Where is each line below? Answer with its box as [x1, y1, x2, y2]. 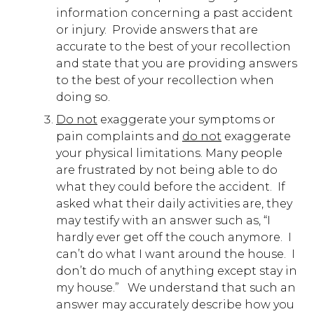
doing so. [56, 90, 110, 104]
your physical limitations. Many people [56, 146, 282, 160]
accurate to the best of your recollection [56, 39, 291, 53]
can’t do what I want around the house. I [56, 247, 295, 261]
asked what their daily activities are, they [56, 196, 292, 210]
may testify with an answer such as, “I [56, 213, 271, 227]
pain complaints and [56, 129, 182, 143]
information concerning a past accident [56, 6, 293, 20]
